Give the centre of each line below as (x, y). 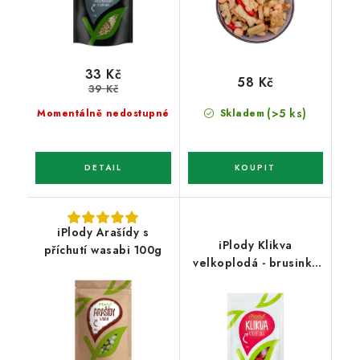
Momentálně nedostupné (103, 113)
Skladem (241, 113)
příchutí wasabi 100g (103, 250)
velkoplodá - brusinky (256, 262)
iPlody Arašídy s (103, 232)
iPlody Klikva (256, 245)
